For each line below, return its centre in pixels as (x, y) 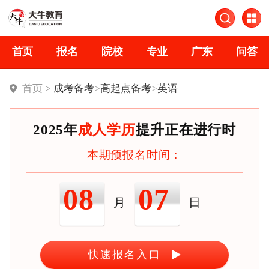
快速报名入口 (124, 255)
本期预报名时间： (134, 154)
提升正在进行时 (186, 130)
